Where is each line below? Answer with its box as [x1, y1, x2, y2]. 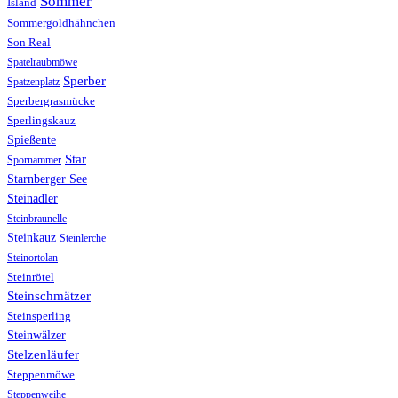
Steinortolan [7, 251, 58, 265]
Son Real [7, 36, 51, 50]
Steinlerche [60, 232, 106, 245]
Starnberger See [7, 171, 87, 187]
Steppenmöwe [7, 368, 75, 382]
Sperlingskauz [7, 115, 76, 128]
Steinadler [7, 192, 58, 206]
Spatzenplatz [7, 76, 60, 89]
